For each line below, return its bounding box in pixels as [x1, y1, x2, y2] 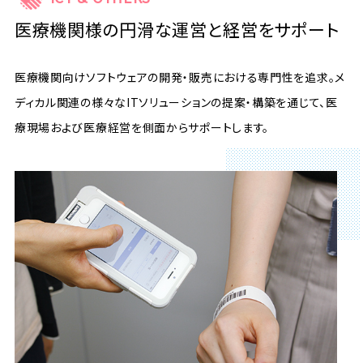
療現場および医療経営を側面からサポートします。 [14, 119, 270, 136]
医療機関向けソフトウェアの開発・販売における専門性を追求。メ [14, 69, 345, 86]
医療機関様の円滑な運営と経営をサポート [14, 17, 340, 42]
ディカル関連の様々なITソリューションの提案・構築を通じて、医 [14, 94, 338, 111]
